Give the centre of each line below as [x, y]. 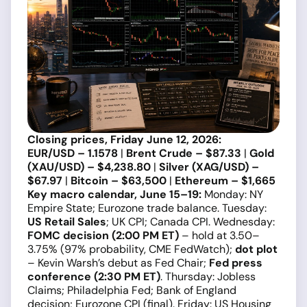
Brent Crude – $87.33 [184, 153]
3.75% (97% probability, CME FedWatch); [131, 249]
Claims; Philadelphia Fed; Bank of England [132, 291]
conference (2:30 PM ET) [94, 277]
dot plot [256, 249]
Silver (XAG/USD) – [209, 167]
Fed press [236, 263]
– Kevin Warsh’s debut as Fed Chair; [118, 263]
